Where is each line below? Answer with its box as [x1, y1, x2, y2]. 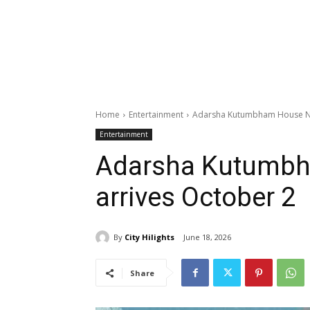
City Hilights [125, 231, 174, 242]
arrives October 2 [95, 182, 295, 213]
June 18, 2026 [183, 232, 231, 243]
